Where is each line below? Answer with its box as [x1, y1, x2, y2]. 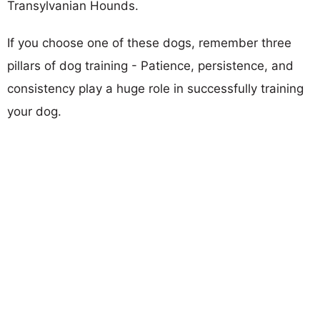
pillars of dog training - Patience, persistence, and [7, 58, 294, 73]
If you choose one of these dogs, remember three [7, 35, 291, 50]
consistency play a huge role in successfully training [7, 81, 304, 96]
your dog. [7, 104, 61, 119]
